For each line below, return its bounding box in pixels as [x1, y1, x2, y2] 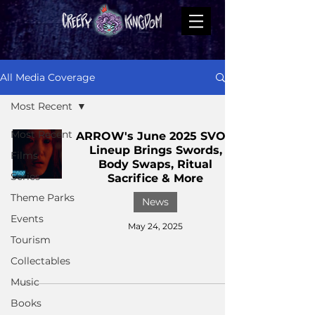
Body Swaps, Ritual [98, 157, 212, 171]
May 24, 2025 [128, 221, 183, 231]
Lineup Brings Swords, [89, 143, 222, 157]
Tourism [11, 233, 51, 246]
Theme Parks [11, 191, 75, 204]
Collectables [11, 255, 70, 267]
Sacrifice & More [108, 172, 203, 185]
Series [11, 170, 40, 183]
